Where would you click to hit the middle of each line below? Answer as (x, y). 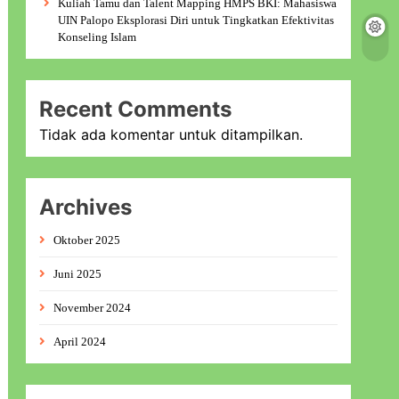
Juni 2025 (78, 274)
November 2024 (93, 308)
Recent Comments (136, 110)
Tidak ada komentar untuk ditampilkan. (171, 135)
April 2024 (80, 342)
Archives (86, 208)
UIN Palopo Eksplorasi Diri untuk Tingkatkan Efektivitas (196, 20)
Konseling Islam (98, 37)
